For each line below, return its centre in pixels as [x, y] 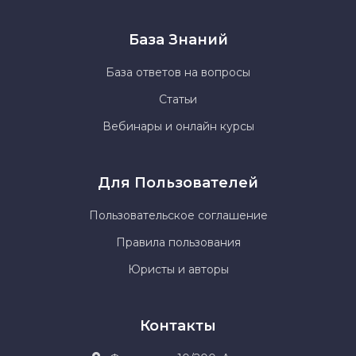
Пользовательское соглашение [178, 215]
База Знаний [178, 39]
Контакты [178, 325]
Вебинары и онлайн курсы [178, 126]
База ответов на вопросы [178, 72]
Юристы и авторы [178, 269]
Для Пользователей [178, 182]
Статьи [178, 99]
